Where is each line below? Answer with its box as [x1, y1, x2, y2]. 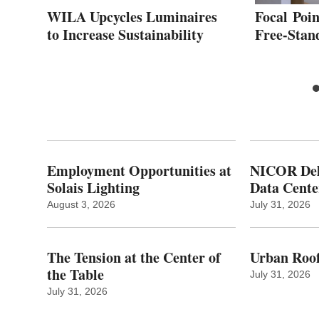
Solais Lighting [47, 177, 140, 198]
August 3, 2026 [47, 198, 115, 210]
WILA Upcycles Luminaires [47, 6, 217, 27]
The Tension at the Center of [47, 246, 221, 268]
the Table [47, 263, 104, 285]
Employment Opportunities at [47, 159, 231, 181]
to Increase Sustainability [47, 23, 204, 45]
